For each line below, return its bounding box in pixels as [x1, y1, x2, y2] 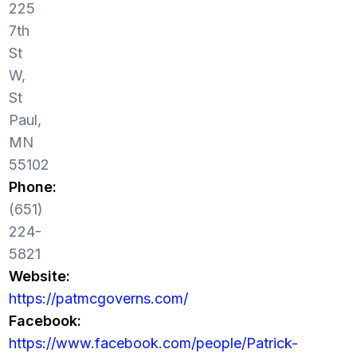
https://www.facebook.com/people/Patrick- [8, 335, 298, 351]
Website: [8, 268, 70, 284]
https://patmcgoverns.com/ [8, 290, 188, 307]
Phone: [8, 178, 57, 195]
